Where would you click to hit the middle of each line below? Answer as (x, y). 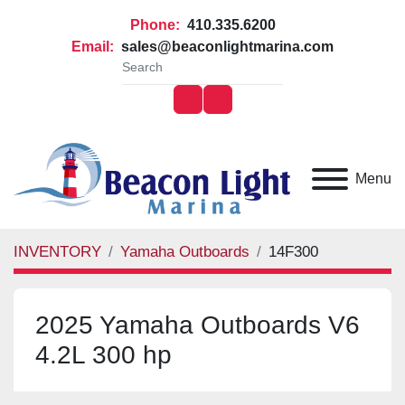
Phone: (155, 25)
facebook (216, 108)
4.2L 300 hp (101, 355)
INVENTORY (57, 252)
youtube (242, 108)
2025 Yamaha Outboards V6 (185, 325)
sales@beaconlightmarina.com (226, 47)
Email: (93, 47)
